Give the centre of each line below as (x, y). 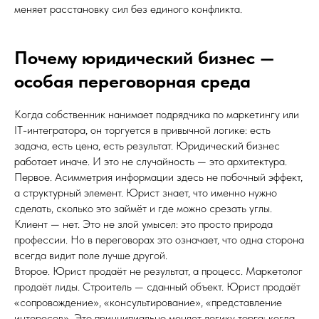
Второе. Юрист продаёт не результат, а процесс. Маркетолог (158, 271)
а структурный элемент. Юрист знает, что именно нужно (146, 193)
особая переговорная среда (132, 81)
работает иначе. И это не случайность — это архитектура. (151, 161)
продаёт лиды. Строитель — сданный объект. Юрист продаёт (157, 287)
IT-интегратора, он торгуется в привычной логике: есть (142, 130)
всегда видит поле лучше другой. (91, 255)
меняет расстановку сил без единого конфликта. (128, 9)
